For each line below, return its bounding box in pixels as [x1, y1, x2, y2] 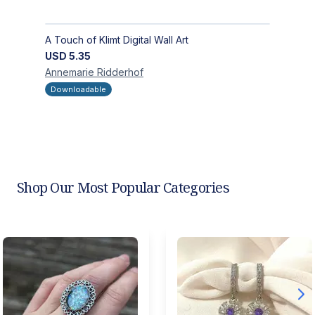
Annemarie [45, 66, 94, 79]
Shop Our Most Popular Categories [17, 178, 229, 198]
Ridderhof [97, 66, 143, 79]
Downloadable [51, 84, 106, 95]
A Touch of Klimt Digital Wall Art [45, 34, 188, 46]
